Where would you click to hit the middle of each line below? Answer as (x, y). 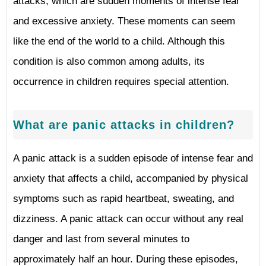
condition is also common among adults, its (109, 61)
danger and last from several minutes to (101, 239)
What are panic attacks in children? (124, 125)
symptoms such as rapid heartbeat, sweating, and (123, 199)
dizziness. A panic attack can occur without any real (128, 219)
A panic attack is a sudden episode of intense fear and (133, 158)
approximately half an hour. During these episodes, (126, 259)
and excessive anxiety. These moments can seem (124, 21)
